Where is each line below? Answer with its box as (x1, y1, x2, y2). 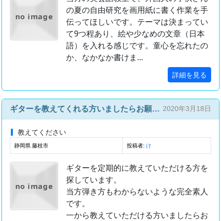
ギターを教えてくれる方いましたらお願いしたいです (152, 104, 160, 113)
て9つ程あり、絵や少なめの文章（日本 (66, 28, 205, 39)
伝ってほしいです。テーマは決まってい (66, 16, 208, 27)
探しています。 (66, 174, 121, 185)
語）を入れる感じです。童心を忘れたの (66, 39, 208, 51)
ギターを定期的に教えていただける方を (66, 162, 208, 173)
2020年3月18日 (163, 105, 211, 112)
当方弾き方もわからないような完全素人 (66, 185, 208, 197)
